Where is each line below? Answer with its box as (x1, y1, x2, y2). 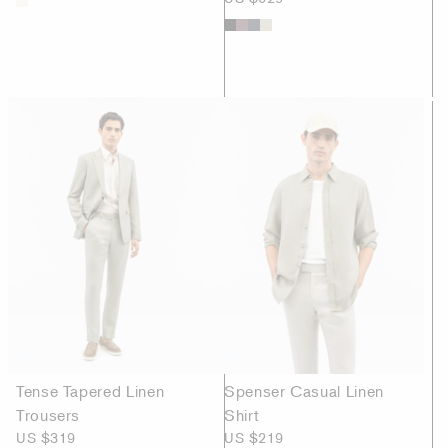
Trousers (16, 405, 81, 426)
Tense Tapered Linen (16, 381, 165, 402)
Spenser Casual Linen (224, 381, 384, 402)
